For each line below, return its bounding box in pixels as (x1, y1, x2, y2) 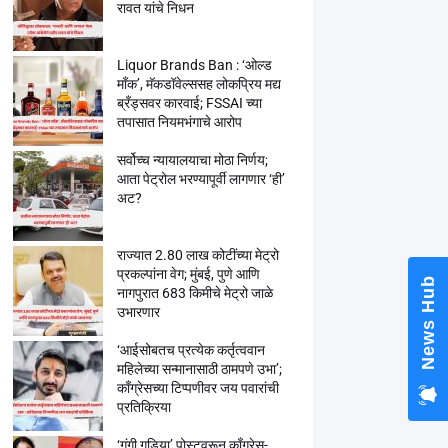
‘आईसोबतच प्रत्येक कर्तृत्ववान (116, 342, 265, 358)
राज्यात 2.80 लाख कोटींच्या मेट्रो (116, 247, 279, 263)
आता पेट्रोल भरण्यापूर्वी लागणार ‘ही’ (116, 171, 285, 187)
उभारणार (116, 304, 160, 320)
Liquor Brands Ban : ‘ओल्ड (116, 57, 272, 73)
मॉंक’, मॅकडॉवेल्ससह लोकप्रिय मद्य (116, 76, 281, 92)
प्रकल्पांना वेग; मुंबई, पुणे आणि (116, 266, 260, 282)
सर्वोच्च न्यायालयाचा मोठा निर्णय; (116, 152, 268, 168)
